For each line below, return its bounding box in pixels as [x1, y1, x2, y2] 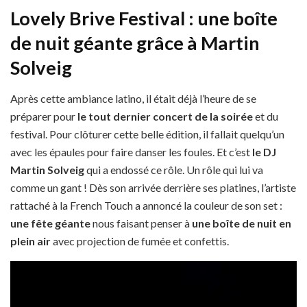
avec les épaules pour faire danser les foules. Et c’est [10, 145, 252, 158]
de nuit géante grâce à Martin [10, 32, 260, 55]
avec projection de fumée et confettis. [51, 234, 229, 247]
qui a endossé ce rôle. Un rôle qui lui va [86, 162, 263, 176]
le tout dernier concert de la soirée [77, 109, 253, 123]
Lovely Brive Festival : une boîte [10, 7, 278, 30]
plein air [10, 234, 51, 247]
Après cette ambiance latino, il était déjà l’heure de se [10, 91, 256, 105]
